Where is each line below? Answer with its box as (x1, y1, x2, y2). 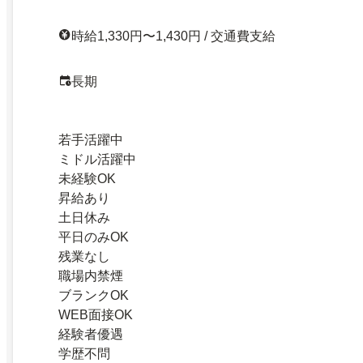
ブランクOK (58, 288, 129, 302)
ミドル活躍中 (58, 152, 136, 166)
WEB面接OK (58, 307, 133, 322)
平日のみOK (58, 229, 129, 244)
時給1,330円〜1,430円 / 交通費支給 (71, 28, 275, 43)
